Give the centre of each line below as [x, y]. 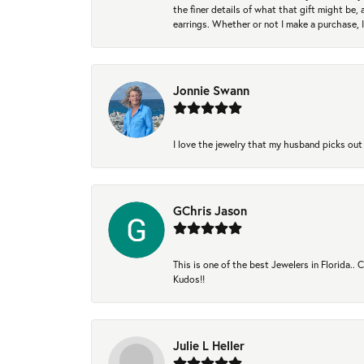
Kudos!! [189, 279]
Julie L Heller [209, 346]
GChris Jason [210, 211]
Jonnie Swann [211, 91]
